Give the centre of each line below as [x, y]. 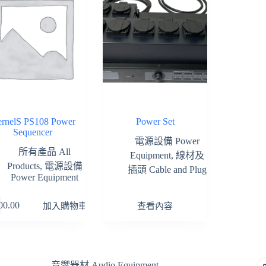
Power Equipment [45, 178]
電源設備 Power [167, 141]
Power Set [155, 122]
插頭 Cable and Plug [167, 170]
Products [23, 166]
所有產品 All [45, 152]
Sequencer [33, 132]
